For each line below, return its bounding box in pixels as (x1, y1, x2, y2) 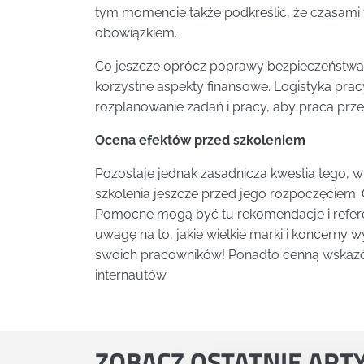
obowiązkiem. (95, 25, 177, 41)
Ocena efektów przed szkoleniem (95, 132, 305, 149)
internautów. (95, 267, 168, 284)
